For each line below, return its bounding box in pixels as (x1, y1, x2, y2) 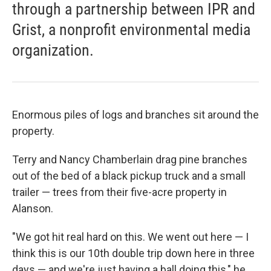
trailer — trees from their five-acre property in (12, 186, 227, 198)
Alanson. (12, 202, 53, 215)
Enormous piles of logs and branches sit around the (12, 108, 259, 121)
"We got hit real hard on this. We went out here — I (12, 230, 249, 243)
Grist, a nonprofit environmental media (12, 21, 250, 39)
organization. (12, 41, 94, 59)
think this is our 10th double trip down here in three (12, 247, 255, 260)
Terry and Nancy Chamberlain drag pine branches (12, 153, 247, 166)
